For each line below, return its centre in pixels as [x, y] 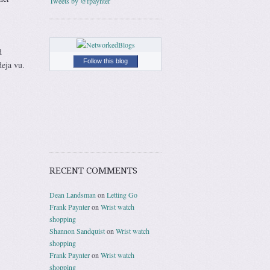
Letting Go [122, 194]
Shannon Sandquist [77, 231]
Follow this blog [105, 61]
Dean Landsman [73, 194]
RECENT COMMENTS [93, 170]
